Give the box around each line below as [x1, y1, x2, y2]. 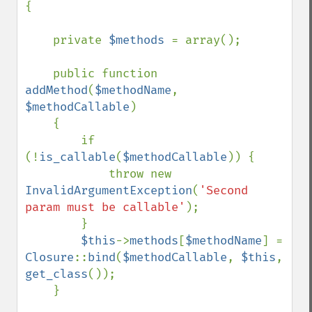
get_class [25, 267, 88, 281]
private [53, 33, 109, 47]
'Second [199, 183, 248, 198]
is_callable [39, 150, 116, 164]
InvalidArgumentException [25, 183, 192, 198]
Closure [25, 250, 74, 265]
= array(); [171, 33, 241, 47]
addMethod [25, 83, 88, 97]
